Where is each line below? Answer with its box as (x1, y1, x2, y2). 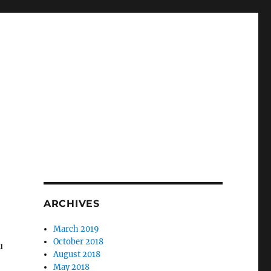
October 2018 (53, 237, 104, 247)
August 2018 (53, 249, 101, 260)
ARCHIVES (43, 198, 100, 209)
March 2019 (53, 224, 100, 234)
